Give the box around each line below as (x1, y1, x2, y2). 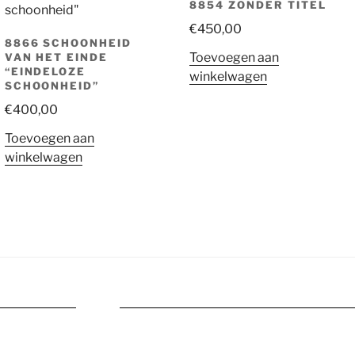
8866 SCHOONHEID (4, 36, 132, 49)
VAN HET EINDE (4, 50, 109, 63)
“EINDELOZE (4, 64, 86, 78)
